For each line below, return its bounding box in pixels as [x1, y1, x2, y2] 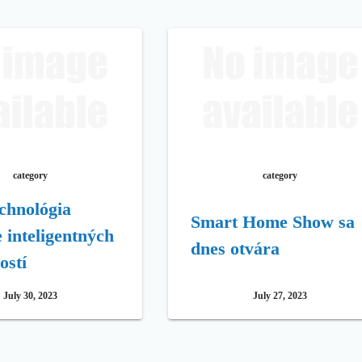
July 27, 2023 [253, 289, 308, 301]
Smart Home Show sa [190, 212, 355, 233]
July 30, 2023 [2, 289, 57, 301]
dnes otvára [190, 238, 280, 259]
